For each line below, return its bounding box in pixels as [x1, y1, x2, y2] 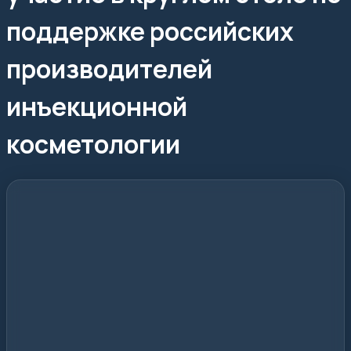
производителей [6, 51, 212, 86]
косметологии [6, 126, 180, 161]
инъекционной [6, 89, 187, 124]
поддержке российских [6, 13, 294, 49]
